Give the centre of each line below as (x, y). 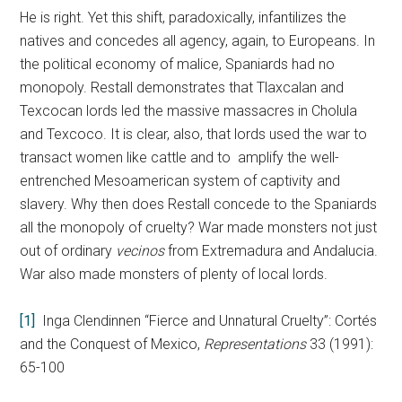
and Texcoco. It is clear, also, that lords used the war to (194, 134)
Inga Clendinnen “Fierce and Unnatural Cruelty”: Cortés (206, 321)
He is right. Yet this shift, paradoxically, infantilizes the (184, 17)
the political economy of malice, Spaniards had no (178, 64)
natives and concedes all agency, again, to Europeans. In (198, 41)
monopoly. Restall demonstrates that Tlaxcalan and (182, 87)
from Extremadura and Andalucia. (271, 251)
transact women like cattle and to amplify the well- (180, 157)
